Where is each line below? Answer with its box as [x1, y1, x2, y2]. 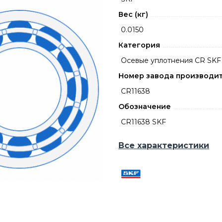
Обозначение [118, 102, 171, 111]
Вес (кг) [118, 10, 148, 19]
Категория [118, 41, 160, 50]
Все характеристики [118, 141, 209, 150]
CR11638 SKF [121, 117, 166, 126]
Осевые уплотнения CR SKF [121, 56, 221, 65]
